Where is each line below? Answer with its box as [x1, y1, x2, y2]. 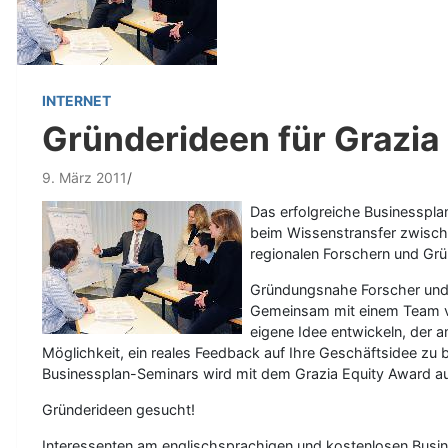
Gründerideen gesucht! [42, 400, 195, 418]
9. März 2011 [42, 168, 127, 186]
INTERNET [42, 91, 111, 109]
